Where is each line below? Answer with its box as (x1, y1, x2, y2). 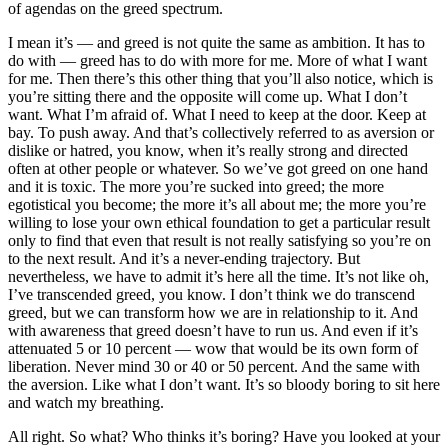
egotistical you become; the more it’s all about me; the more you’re (8, 195, 426, 213)
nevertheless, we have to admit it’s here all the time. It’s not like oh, (8, 267, 429, 285)
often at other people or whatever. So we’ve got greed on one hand (8, 159, 428, 177)
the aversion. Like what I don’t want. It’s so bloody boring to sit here (8, 375, 440, 393)
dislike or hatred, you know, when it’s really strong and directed (8, 141, 408, 159)
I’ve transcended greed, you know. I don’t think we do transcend (8, 285, 415, 303)
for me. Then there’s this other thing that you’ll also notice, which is (8, 69, 433, 87)
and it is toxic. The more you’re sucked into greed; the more (8, 177, 384, 195)
